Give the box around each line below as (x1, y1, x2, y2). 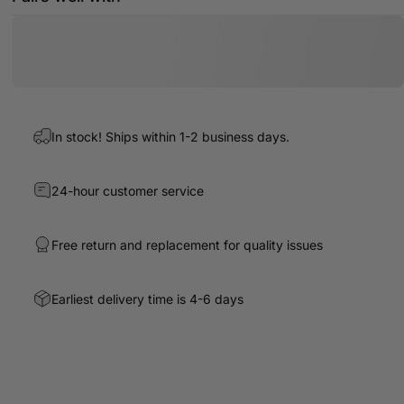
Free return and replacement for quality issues (50, 236, 323, 252)
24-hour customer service (50, 182, 204, 198)
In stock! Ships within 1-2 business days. (50, 128, 289, 144)
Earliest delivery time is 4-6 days (50, 290, 243, 307)
